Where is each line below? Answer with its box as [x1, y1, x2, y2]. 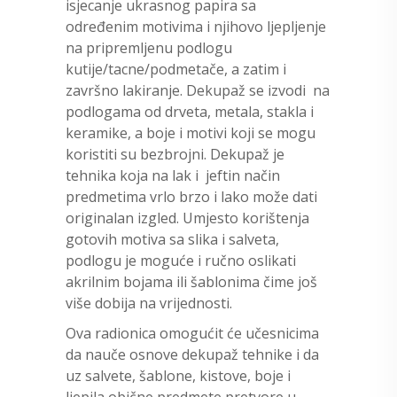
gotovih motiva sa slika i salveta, [66, 229, 279, 249]
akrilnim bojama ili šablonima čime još [66, 271, 317, 292]
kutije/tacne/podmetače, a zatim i [66, 58, 286, 79]
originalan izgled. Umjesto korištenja [66, 207, 309, 228]
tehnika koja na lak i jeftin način [66, 165, 280, 185]
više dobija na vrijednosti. [66, 292, 232, 313]
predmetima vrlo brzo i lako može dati [66, 186, 317, 206]
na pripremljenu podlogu [66, 37, 232, 58]
